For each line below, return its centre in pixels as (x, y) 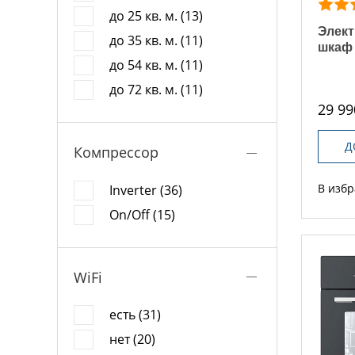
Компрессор (116, 152)
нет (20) (132, 339)
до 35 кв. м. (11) (156, 40)
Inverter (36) (146, 190)
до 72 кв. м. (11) (156, 90)
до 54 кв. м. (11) (156, 65)
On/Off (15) (142, 214)
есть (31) (135, 315)
